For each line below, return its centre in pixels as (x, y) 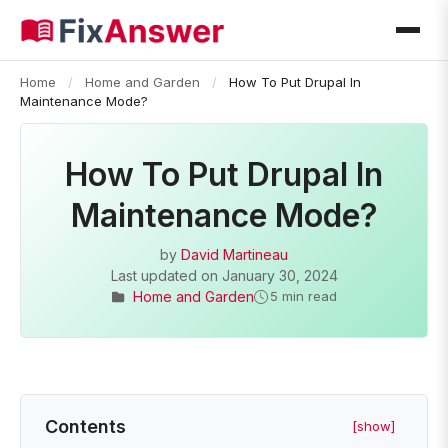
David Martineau (234, 254)
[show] (373, 426)
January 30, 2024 (279, 275)
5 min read (303, 296)
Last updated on (166, 275)
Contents (85, 426)
